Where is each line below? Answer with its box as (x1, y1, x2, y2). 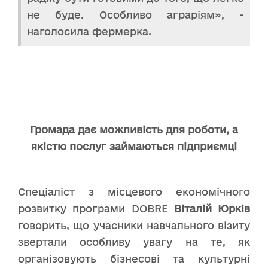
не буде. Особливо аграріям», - (27, 8, 244, 20)
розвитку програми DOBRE (18, 202, 174, 214)
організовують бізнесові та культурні (18, 252, 250, 264)
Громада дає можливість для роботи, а (30, 123, 238, 135)
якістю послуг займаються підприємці (31, 140, 237, 152)
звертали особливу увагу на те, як (18, 236, 250, 248)
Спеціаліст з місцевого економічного (18, 185, 250, 197)
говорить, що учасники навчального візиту (18, 219, 250, 231)
